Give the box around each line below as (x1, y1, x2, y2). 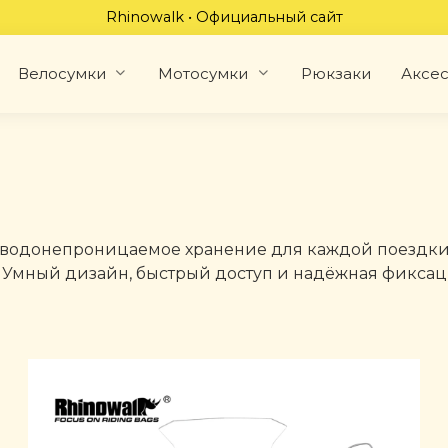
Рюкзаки (300, 63, 371, 83)
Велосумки (17, 63, 106, 83)
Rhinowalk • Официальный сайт (105, 8, 343, 27)
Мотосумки (158, 63, 249, 83)
